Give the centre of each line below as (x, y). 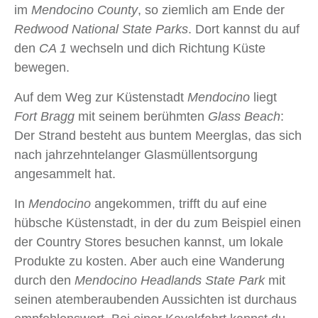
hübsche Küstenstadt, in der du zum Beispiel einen (158, 223)
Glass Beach (244, 117)
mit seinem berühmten (141, 117)
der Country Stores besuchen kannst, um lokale (149, 242)
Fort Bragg (44, 117)
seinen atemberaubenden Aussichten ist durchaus (155, 300)
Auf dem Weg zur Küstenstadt (101, 98)
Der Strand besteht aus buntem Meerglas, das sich (158, 136)
